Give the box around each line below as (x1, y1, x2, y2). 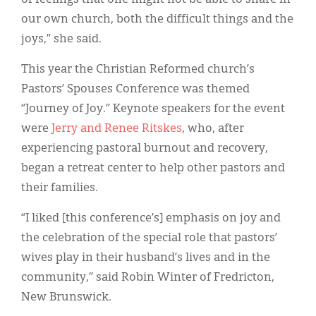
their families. (21, 182, 98, 194)
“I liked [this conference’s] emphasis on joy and (21, 212, 281, 224)
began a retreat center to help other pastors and (21, 162, 285, 174)
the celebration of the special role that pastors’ (21, 232, 277, 244)
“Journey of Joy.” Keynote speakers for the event (21, 103, 285, 115)
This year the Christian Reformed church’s (21, 63, 255, 75)
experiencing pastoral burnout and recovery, (21, 142, 268, 154)
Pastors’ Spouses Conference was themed (21, 83, 250, 95)
